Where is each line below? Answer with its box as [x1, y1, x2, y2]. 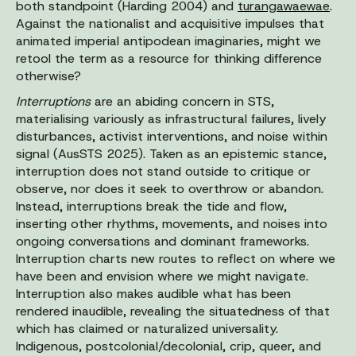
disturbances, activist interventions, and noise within [16, 127, 327, 145]
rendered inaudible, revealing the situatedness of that [16, 302, 330, 319]
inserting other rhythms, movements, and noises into [16, 215, 327, 232]
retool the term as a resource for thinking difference [16, 49, 322, 67]
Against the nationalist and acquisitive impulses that [16, 14, 324, 32]
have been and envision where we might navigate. [16, 267, 308, 284]
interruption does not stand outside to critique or [16, 162, 311, 180]
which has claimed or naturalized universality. [16, 319, 278, 337]
